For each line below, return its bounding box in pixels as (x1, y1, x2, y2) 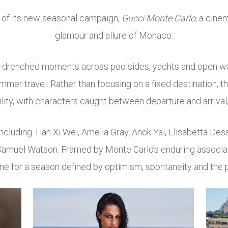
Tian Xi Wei (34, 127, 78, 138)
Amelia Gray (81, 127, 128, 138)
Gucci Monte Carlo (122, 13, 195, 24)
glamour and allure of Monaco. (55, 30, 173, 41)
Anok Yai (132, 127, 165, 138)
